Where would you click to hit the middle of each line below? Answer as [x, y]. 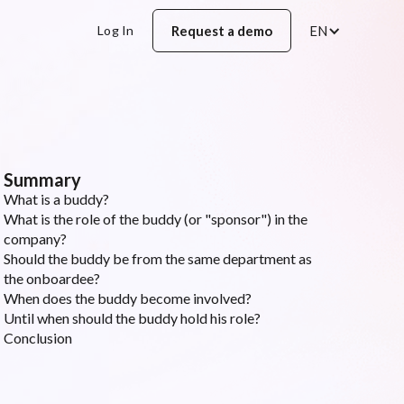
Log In [116, 30]
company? [36, 239]
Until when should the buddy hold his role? [133, 318]
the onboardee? [52, 278]
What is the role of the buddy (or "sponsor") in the [156, 219]
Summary [43, 179]
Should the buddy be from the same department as [158, 258]
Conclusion [38, 338]
